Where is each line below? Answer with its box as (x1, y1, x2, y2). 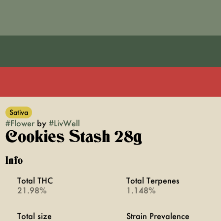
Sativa (9, 108, 28, 117)
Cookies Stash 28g (5, 129, 142, 145)
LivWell (53, 118, 80, 128)
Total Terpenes (126, 175, 180, 185)
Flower (10, 118, 35, 128)
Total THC (17, 175, 53, 185)
